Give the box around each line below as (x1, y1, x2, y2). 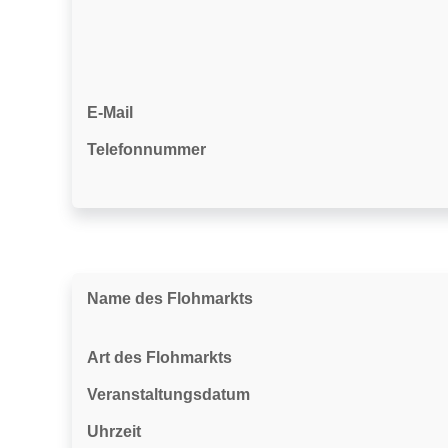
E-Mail (87, 104, 133, 121)
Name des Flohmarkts (87, 290, 253, 307)
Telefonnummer (87, 141, 206, 158)
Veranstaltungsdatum (87, 386, 250, 403)
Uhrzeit (87, 423, 141, 440)
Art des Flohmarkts (87, 349, 232, 366)
